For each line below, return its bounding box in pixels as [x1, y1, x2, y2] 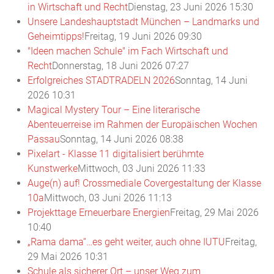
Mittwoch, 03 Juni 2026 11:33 [78, 163, 206, 174]
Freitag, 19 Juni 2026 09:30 [84, 31, 202, 42]
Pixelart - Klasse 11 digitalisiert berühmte [28, 148, 204, 160]
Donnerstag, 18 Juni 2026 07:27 [52, 60, 189, 72]
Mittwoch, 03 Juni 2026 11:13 [44, 192, 172, 204]
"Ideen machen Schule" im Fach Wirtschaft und [28, 45, 228, 57]
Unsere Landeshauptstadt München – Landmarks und [28, 16, 259, 28]
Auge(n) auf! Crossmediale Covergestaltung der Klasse [28, 177, 261, 189]
